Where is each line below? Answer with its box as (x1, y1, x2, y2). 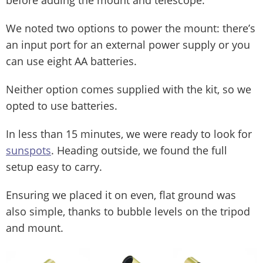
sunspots (6, 143, 51, 158)
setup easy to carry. (6, 160, 102, 174)
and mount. (6, 221, 63, 235)
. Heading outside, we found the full (51, 143, 227, 158)
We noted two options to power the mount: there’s (6, 21, 255, 36)
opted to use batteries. (6, 99, 117, 113)
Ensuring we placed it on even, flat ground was (6, 188, 236, 203)
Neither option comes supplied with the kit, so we (6, 82, 251, 97)
